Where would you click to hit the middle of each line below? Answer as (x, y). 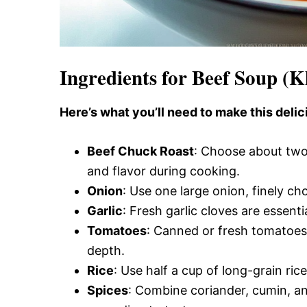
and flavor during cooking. (163, 171)
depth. (106, 250)
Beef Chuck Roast (140, 151)
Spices (108, 290)
